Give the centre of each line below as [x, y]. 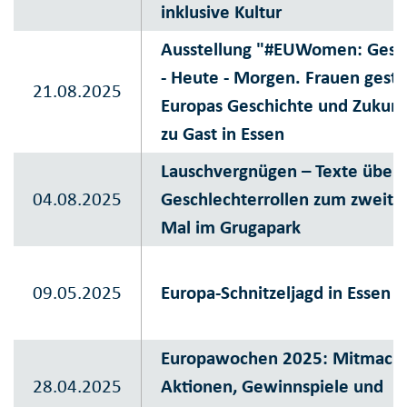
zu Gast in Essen [223, 134]
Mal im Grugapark [231, 228]
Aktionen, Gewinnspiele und [272, 387]
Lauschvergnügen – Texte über [280, 171]
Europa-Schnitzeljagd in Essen [276, 293]
